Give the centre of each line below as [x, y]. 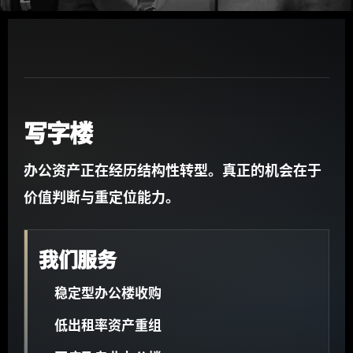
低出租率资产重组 [108, 325]
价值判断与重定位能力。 [102, 197]
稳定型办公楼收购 [108, 293]
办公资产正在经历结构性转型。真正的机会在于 [173, 170]
